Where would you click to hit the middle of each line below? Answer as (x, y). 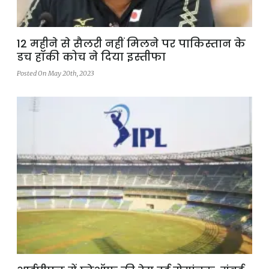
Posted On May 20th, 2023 (55, 73)
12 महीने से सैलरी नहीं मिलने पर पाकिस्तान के (131, 43)
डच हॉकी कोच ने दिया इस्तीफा (91, 56)
